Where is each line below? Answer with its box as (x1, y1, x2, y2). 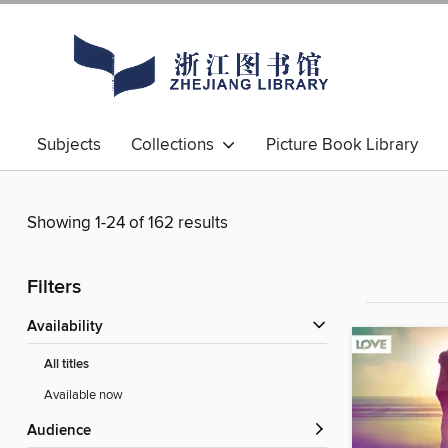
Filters (27, 275, 81, 301)
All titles (44, 356, 89, 374)
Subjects (37, 134, 101, 156)
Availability (37, 318, 103, 337)
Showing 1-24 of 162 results (27, 212, 228, 235)
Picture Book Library (266, 134, 418, 156)
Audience (37, 422, 91, 441)
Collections (131, 134, 222, 156)
